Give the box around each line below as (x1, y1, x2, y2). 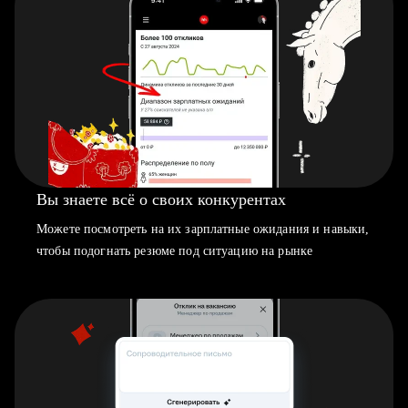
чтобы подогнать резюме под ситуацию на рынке (36, 244, 313, 258)
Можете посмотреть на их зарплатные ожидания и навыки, (36, 222, 370, 236)
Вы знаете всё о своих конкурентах (36, 190, 286, 209)
